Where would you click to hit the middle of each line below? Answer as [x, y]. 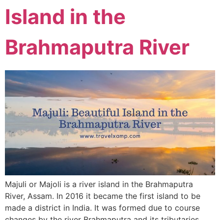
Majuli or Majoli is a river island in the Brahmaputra [99, 184]
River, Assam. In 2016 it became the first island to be [103, 196]
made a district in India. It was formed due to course [102, 208]
